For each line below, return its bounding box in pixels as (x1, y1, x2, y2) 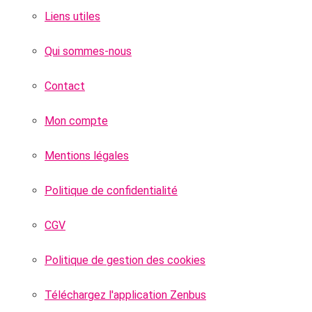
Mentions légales (45, 149, 129, 162)
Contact (45, 79, 85, 93)
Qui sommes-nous (45, 45, 132, 58)
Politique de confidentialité (45, 184, 178, 197)
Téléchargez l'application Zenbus (45, 288, 206, 302)
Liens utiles (45, 10, 100, 23)
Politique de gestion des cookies (45, 253, 205, 267)
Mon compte (45, 114, 108, 127)
